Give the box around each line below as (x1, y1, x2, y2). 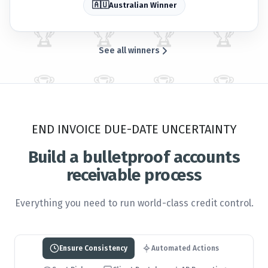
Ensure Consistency (59, 243, 127, 252)
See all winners (99, 45, 160, 56)
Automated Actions (151, 243, 219, 252)
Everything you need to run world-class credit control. (14, 197, 254, 209)
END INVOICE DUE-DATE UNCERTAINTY (31, 121, 237, 136)
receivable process (66, 165, 202, 185)
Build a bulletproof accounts (28, 147, 240, 167)
